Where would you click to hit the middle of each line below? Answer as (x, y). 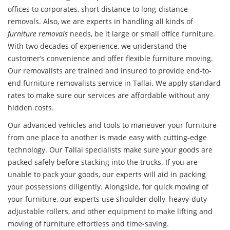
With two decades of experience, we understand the (97, 46)
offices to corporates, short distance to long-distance (98, 9)
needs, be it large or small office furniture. (141, 34)
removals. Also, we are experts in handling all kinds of (100, 22)
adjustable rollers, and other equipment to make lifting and (110, 212)
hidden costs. (31, 108)
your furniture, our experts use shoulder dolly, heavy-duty (107, 199)
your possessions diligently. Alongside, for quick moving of (108, 187)
